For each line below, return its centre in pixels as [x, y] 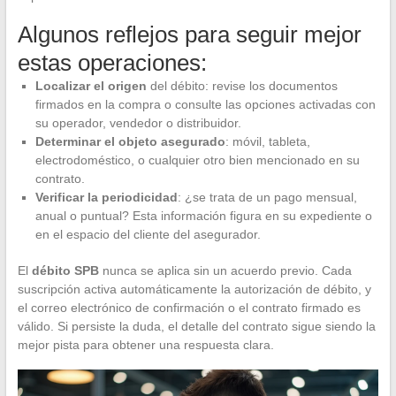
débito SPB [65, 270]
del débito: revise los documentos [242, 85]
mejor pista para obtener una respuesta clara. [145, 344]
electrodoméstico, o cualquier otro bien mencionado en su [197, 160]
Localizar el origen [91, 85]
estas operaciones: [112, 62]
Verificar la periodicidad [106, 197]
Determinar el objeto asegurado [130, 141]
